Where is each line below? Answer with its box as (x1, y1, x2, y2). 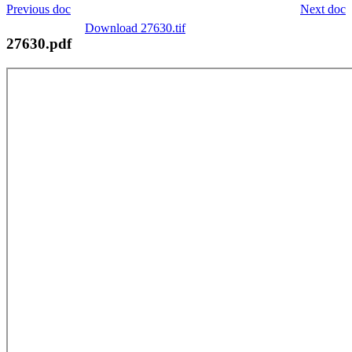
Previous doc (6, 2, 71, 16)
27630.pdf (6, 35, 71, 52)
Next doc (300, 2, 346, 16)
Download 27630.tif (85, 20, 185, 35)
